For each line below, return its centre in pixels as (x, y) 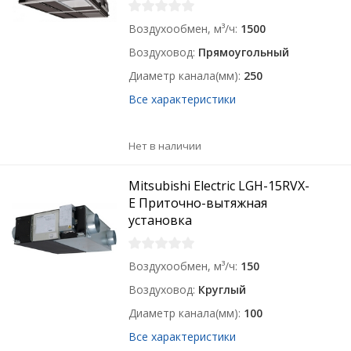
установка (161, 220)
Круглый (223, 289)
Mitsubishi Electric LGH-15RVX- (219, 186)
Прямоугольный (244, 52)
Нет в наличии (165, 146)
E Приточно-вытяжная (198, 203)
